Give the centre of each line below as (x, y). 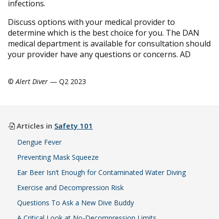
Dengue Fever (40, 142)
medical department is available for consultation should (109, 43)
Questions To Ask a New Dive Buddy (77, 202)
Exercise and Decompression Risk (71, 187)
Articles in (34, 125)
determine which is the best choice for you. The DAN (104, 33)
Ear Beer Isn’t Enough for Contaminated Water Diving (102, 172)
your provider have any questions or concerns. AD (99, 54)
